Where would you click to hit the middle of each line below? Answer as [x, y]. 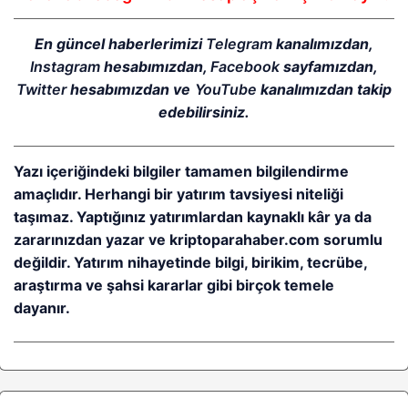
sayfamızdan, [329, 67]
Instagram [65, 67]
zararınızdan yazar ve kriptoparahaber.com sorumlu [199, 240]
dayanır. [42, 308]
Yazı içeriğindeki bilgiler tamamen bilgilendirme [182, 172]
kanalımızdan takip [324, 90]
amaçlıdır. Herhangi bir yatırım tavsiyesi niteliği [179, 194]
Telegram [240, 44]
